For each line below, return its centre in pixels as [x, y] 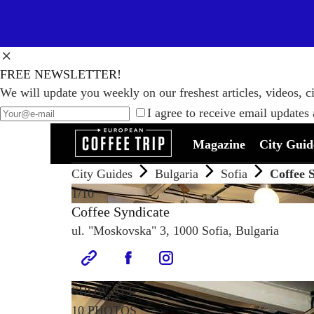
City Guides [102, 174]
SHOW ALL [104, 291]
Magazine [219, 144]
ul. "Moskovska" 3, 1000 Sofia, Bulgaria [175, 231]
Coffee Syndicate [121, 212]
